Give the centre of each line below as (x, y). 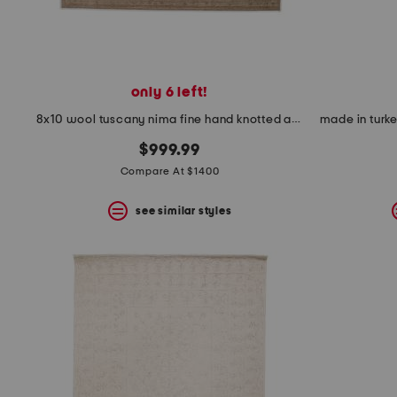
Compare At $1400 (170, 171)
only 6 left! (170, 93)
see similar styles (184, 210)
